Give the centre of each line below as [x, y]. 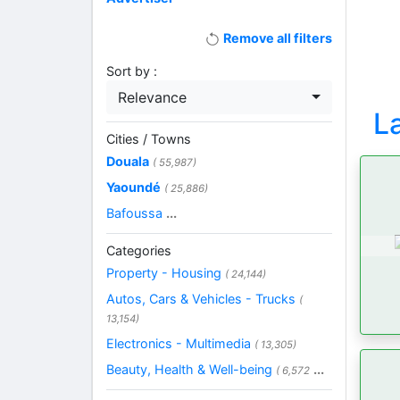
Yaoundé [133, 187]
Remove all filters [276, 38]
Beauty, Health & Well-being [191, 370]
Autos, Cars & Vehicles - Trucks [203, 299]
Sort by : [132, 71]
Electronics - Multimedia [180, 344]
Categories [139, 251]
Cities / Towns [149, 139]
